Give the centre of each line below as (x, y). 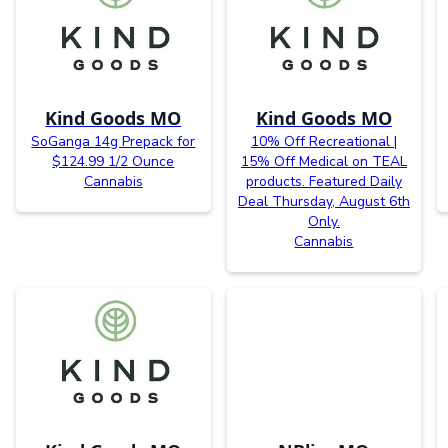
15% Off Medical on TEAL (323, 162)
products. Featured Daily (323, 182)
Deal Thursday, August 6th (323, 202)
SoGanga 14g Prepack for (113, 142)
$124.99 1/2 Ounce (113, 162)
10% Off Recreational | (323, 142)
